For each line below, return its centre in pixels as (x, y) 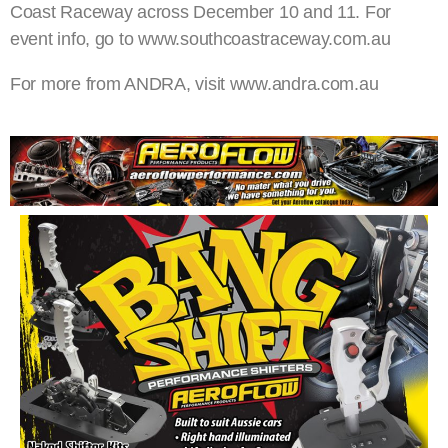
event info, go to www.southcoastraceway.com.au (200, 39)
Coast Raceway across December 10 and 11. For (201, 12)
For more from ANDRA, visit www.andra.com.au (194, 84)
